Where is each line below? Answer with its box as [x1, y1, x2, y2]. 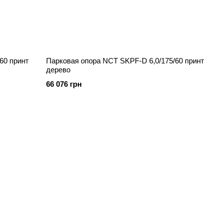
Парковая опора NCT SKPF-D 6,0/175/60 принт [46, 56, 205, 65]
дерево [46, 65, 71, 74]
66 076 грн [46, 80, 82, 88]
